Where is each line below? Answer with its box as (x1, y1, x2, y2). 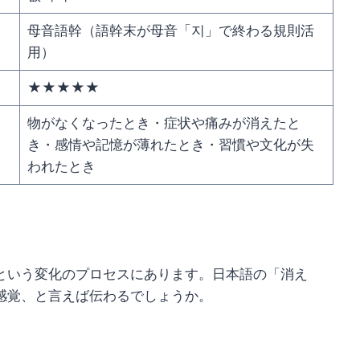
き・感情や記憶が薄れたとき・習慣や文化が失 (27, 137, 314, 153)
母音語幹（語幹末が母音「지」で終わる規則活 (27, 22, 314, 39)
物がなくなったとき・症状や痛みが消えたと (27, 115, 301, 132)
